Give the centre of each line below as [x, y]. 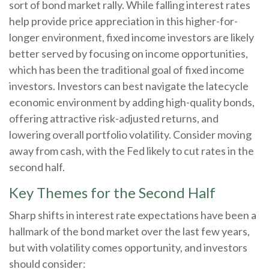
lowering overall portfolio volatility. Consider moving [130, 135]
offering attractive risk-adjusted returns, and [114, 119]
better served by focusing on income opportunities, [128, 54]
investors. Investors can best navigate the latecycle [129, 86]
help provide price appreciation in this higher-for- [123, 21]
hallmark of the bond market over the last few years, [129, 231]
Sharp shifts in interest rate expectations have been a [133, 215]
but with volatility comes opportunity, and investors [128, 248]
